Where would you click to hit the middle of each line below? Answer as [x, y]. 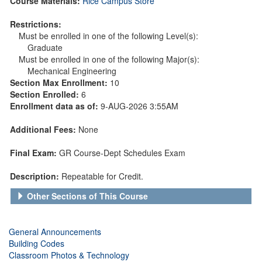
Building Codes [37, 243]
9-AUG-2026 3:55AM [139, 106]
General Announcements [55, 231]
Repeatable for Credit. [102, 176]
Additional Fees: [44, 129]
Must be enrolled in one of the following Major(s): [109, 59]
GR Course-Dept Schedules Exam [122, 152]
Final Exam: [35, 152]
